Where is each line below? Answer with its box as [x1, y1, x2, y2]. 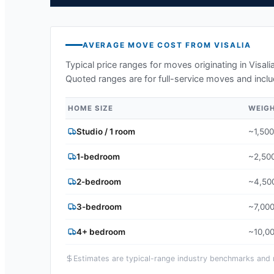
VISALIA [214, 40, 252, 50]
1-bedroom [76, 151, 120, 161]
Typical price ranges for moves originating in [65, 59, 249, 70]
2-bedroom [76, 176, 121, 187]
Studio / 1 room [76, 126, 135, 136]
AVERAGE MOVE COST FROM [83, 40, 215, 50]
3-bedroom [76, 201, 122, 212]
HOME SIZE [68, 103, 113, 113]
